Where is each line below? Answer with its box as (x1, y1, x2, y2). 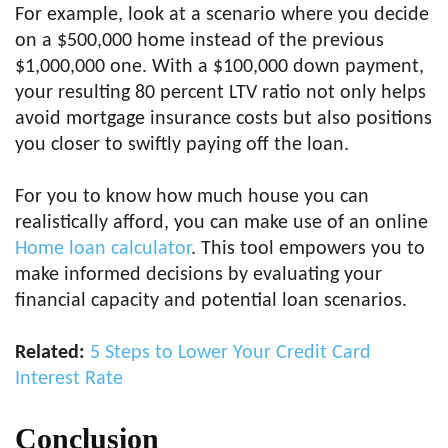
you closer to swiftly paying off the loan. (15, 135, 349, 156)
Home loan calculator (15, 239, 191, 260)
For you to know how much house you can (15, 187, 369, 208)
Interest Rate (15, 369, 123, 390)
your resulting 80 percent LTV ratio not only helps (15, 83, 426, 104)
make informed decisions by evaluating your (15, 265, 382, 286)
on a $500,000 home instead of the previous (15, 31, 384, 52)
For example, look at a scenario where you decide (15, 5, 429, 26)
